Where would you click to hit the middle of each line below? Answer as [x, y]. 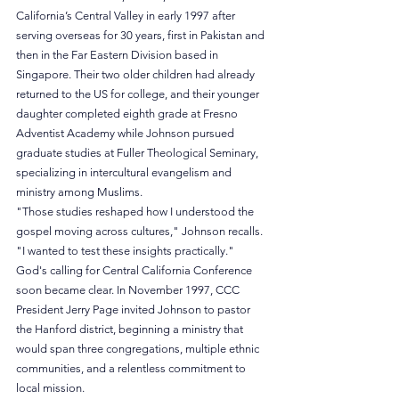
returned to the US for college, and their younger [139, 94]
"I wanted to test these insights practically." [125, 251]
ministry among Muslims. [79, 192]
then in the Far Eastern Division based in [118, 55]
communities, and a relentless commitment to [132, 369]
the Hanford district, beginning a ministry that [131, 330]
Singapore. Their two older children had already [137, 75]
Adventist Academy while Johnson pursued [126, 134]
